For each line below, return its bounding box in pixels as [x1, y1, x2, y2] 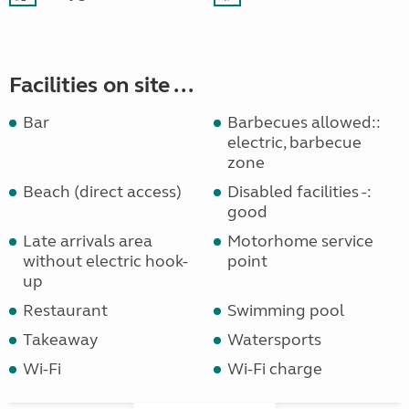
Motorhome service [227, 231, 373, 252]
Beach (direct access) [23, 182, 182, 203]
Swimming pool [227, 300, 344, 321]
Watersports [227, 330, 321, 351]
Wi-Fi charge [227, 359, 322, 380]
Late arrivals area [23, 231, 152, 252]
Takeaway [23, 330, 98, 351]
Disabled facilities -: [227, 182, 372, 203]
